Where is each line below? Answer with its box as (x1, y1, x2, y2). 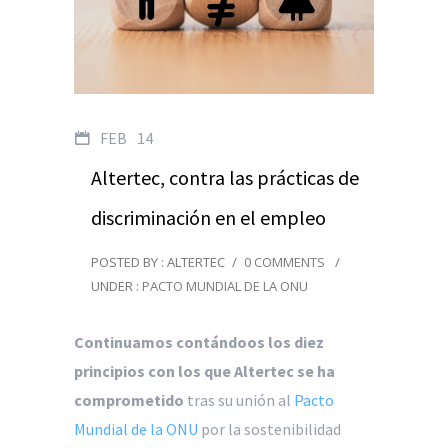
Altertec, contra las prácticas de (91, 164, 359, 190)
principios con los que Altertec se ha (74, 360, 335, 381)
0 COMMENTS (244, 252, 325, 271)
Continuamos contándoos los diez (74, 331, 324, 352)
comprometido (74, 389, 184, 410)
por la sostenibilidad (198, 418, 341, 439)
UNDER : (91, 276, 139, 295)
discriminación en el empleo (91, 204, 326, 230)
